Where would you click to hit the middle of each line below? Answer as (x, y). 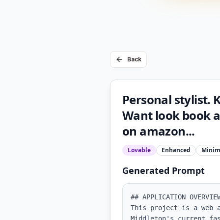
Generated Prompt (164, 170)
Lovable (139, 150)
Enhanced (176, 150)
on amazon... (159, 131)
